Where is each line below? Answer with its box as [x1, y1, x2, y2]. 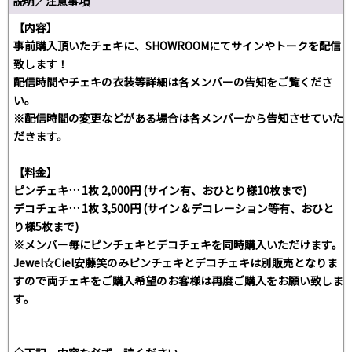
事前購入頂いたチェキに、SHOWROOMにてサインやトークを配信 [13, 38, 341, 54]
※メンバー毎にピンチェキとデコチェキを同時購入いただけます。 [13, 236, 343, 253]
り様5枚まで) [13, 218, 79, 235]
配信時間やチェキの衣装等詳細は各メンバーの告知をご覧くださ [13, 74, 332, 90]
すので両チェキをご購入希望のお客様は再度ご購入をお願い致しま [13, 273, 343, 289]
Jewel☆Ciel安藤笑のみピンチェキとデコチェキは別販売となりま [13, 255, 338, 271]
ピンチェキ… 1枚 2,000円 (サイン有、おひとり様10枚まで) [13, 182, 306, 199]
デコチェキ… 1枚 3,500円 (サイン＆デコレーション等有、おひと [13, 200, 334, 217]
